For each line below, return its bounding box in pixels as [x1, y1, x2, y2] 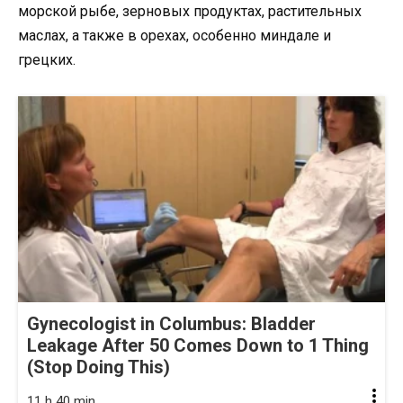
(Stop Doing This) [27, 356, 170, 379]
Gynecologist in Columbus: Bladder [27, 313, 316, 336]
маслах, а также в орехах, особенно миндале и [18, 26, 331, 44]
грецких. [18, 50, 76, 68]
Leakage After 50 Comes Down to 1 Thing [27, 335, 369, 357]
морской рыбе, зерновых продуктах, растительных [18, 2, 362, 20]
